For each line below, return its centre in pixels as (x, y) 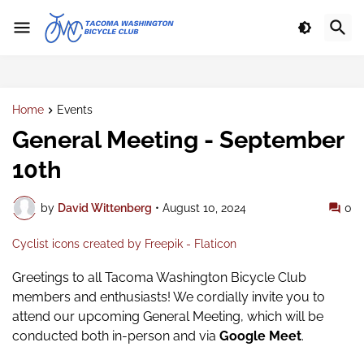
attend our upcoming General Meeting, (130, 317)
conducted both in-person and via (116, 336)
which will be (285, 317)
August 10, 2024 (204, 208)
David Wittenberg (105, 208)
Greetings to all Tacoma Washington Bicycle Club (159, 278)
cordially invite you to (261, 297)
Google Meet (260, 336)
